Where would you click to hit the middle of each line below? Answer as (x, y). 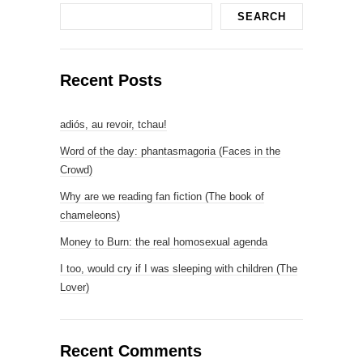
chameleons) (90, 215)
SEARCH (262, 17)
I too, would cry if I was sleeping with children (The (179, 269)
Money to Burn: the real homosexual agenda (164, 242)
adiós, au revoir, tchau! (113, 124)
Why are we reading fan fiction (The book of (162, 196)
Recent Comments (131, 351)
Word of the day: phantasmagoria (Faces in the (170, 151)
